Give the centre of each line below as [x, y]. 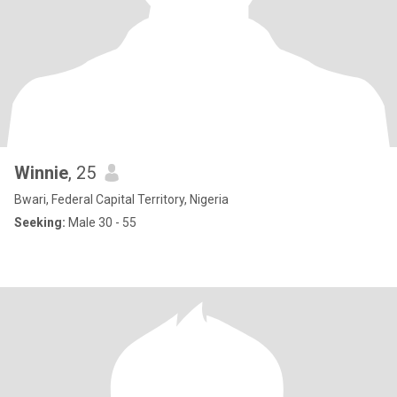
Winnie [41, 173]
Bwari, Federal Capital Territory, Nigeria [121, 199]
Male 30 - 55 [101, 222]
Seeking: [40, 222]
